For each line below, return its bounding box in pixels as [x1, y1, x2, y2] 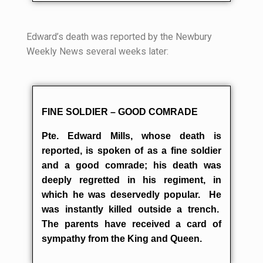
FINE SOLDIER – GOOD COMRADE [42, 107, 198, 117]
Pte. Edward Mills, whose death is [42, 131, 221, 141]
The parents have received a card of [42, 219, 221, 229]
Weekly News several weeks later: [26, 46, 168, 57]
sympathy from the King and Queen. [42, 234, 202, 244]
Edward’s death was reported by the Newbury [26, 31, 212, 42]
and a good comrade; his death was [42, 160, 221, 170]
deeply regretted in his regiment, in [42, 175, 221, 185]
